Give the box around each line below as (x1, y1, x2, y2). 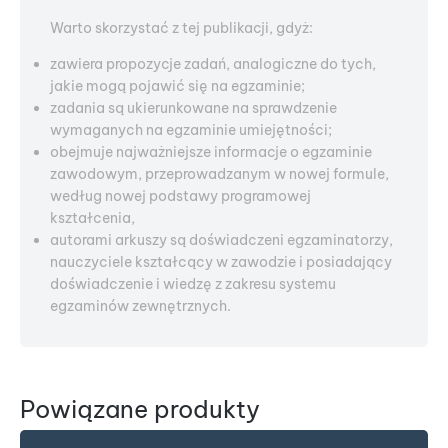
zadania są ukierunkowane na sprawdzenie (50, 99, 337, 117)
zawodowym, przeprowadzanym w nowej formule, (50, 165, 389, 183)
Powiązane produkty (20, 394, 260, 424)
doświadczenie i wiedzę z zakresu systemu (50, 275, 336, 293)
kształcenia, (50, 209, 135, 227)
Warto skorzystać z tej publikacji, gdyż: (50, 19, 313, 37)
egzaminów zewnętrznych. (50, 297, 231, 315)
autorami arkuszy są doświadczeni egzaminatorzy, (50, 231, 393, 249)
